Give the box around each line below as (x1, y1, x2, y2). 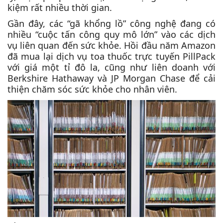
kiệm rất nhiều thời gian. (7, 1, 112, 13)
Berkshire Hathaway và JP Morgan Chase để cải (7, 72, 216, 84)
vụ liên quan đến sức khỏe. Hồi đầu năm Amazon (7, 39, 216, 51)
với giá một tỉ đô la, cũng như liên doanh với (7, 61, 216, 73)
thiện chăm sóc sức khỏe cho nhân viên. (7, 83, 177, 95)
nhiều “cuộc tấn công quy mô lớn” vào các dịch (7, 28, 216, 40)
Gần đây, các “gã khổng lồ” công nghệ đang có (7, 17, 216, 29)
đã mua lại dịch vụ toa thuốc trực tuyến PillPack (7, 50, 216, 62)
